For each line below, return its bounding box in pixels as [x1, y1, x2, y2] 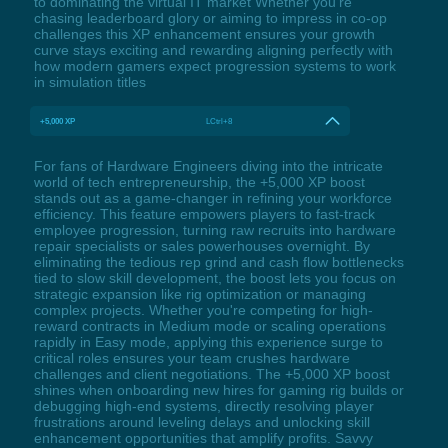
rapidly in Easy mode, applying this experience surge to [33, 333, 383, 350]
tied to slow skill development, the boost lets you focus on [33, 269, 396, 286]
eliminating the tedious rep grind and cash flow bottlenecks [33, 253, 404, 270]
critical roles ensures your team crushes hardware [33, 349, 350, 366]
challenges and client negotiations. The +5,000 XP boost [33, 365, 390, 382]
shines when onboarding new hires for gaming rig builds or [33, 381, 404, 398]
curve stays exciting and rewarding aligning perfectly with [33, 41, 393, 58]
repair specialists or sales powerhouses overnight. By [33, 237, 370, 254]
